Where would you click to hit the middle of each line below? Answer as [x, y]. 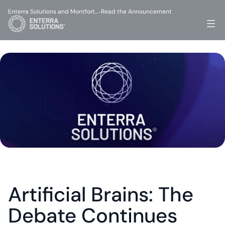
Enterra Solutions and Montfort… [53, 12]
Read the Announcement [136, 12]
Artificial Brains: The [101, 194]
